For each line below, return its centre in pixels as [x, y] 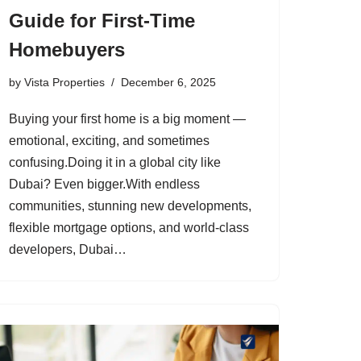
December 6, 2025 [168, 82]
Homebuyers [67, 49]
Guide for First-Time [102, 20]
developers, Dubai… [69, 249]
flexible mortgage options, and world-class [129, 227]
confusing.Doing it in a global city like [115, 162]
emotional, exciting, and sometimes [109, 140]
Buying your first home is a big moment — [127, 118]
